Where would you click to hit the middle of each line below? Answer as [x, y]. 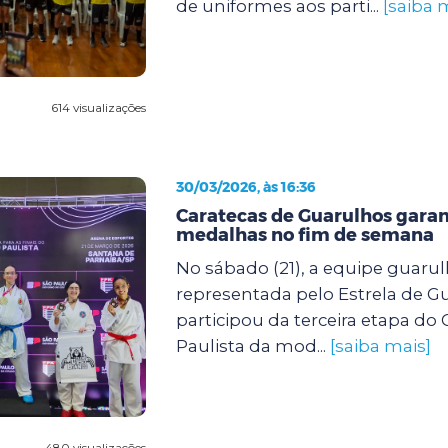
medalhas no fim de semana [304, 234]
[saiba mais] [380, 345]
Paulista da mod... [252, 345]
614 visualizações [98, 107]
